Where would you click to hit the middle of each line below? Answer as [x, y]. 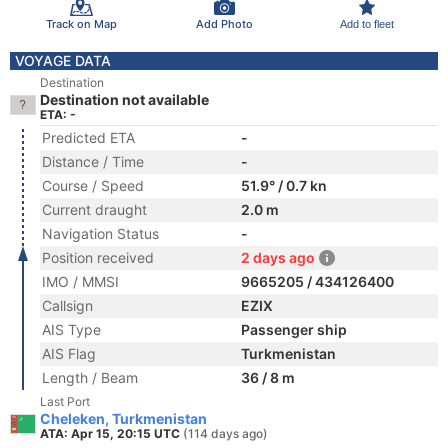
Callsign [67, 305]
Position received [98, 257]
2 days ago [278, 257]
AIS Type [71, 329]
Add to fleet [366, 23]
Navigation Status [100, 233]
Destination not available [124, 99]
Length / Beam [90, 377]
